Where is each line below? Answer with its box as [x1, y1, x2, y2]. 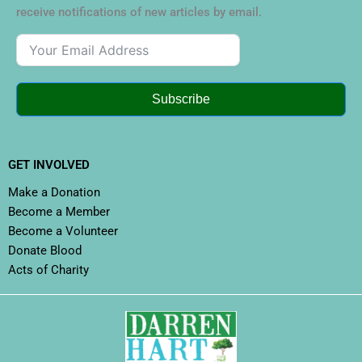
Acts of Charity [8, 262, 89, 277]
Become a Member [8, 204, 110, 219]
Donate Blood [8, 242, 82, 258]
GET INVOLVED [8, 157, 90, 172]
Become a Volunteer [8, 223, 118, 238]
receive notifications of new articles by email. [16, 5, 262, 20]
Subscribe [152, 91, 210, 106]
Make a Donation [8, 184, 100, 200]
